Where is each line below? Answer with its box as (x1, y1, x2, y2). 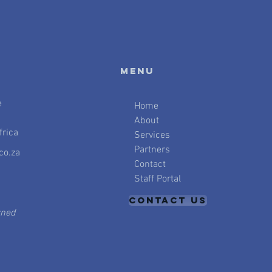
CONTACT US (128, 194, 207, 206)
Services (134, 129, 170, 141)
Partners (134, 144, 170, 156)
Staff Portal (134, 173, 181, 185)
